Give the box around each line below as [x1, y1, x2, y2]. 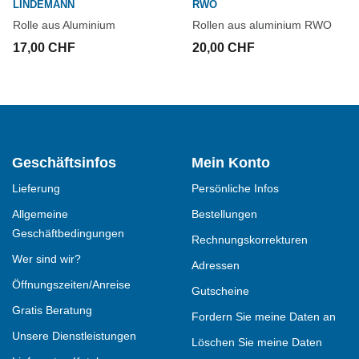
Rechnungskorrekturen [191, 233, 308, 247]
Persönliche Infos [191, 182, 279, 196]
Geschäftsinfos [11, 155, 116, 171]
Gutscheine [191, 284, 249, 298]
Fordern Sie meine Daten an [191, 310, 336, 324]
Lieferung [11, 182, 60, 196]
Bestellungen [191, 208, 257, 221]
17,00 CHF [13, 41, 75, 55]
